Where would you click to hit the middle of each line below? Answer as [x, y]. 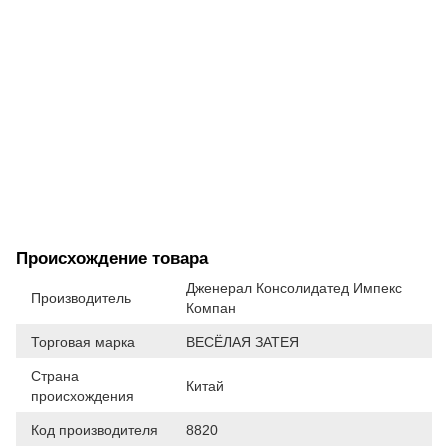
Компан [211, 307]
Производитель [81, 297]
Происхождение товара [112, 258]
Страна [55, 375]
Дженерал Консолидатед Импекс [294, 287]
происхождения [82, 395]
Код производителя [94, 429]
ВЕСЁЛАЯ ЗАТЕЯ [242, 341]
